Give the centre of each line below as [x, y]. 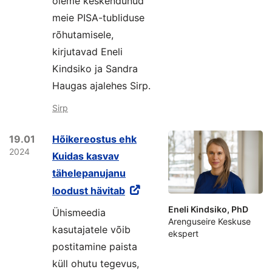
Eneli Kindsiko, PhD [208, 209]
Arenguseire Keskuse [209, 221]
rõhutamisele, [83, 35]
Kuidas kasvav [86, 156]
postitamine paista [95, 246]
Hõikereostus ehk [94, 139]
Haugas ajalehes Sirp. [101, 86]
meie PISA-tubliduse [98, 18]
